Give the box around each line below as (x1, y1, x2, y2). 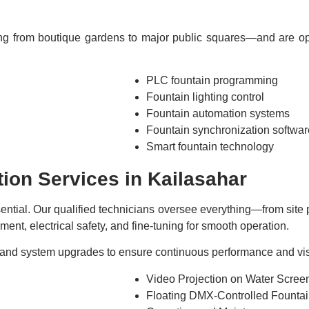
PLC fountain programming (146, 74, 278, 87)
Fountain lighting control (146, 91, 264, 103)
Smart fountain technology (146, 141, 274, 153)
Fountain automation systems (146, 108, 290, 120)
